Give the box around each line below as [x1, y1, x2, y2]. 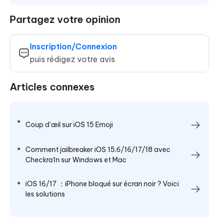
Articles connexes [10, 80, 95, 93]
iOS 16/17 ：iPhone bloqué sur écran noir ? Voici [25, 179, 179, 188]
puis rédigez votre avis [30, 54, 115, 64]
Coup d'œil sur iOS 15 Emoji [25, 120, 113, 129]
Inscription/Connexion [30, 41, 117, 51]
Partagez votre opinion [10, 13, 120, 25]
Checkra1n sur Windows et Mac [25, 155, 127, 164]
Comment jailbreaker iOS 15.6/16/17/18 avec [25, 145, 171, 154]
